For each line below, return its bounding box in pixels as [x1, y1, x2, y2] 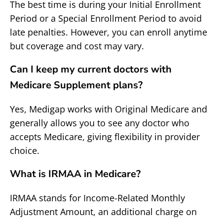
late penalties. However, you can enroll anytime [10, 26, 207, 38]
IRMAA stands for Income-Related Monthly [10, 192, 185, 204]
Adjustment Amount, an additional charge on [10, 206, 197, 218]
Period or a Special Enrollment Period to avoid [10, 12, 202, 24]
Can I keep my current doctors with [10, 63, 172, 76]
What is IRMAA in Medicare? [10, 167, 141, 181]
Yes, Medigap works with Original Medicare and [10, 103, 207, 115]
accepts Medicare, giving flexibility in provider [10, 131, 200, 143]
